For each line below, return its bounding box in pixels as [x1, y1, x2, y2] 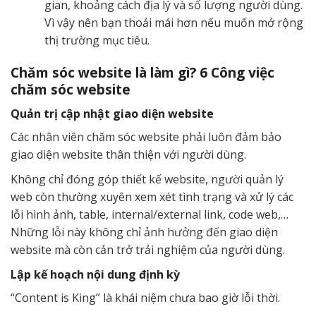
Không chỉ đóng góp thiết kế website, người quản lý [11, 171, 284, 187]
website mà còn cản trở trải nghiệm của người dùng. [11, 241, 285, 257]
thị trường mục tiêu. [44, 32, 150, 49]
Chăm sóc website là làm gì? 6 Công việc [11, 63, 274, 83]
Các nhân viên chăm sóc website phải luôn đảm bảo [11, 128, 281, 145]
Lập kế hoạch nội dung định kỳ [11, 266, 180, 282]
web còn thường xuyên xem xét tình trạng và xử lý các [11, 188, 293, 205]
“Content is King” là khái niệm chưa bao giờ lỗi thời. [11, 289, 280, 305]
